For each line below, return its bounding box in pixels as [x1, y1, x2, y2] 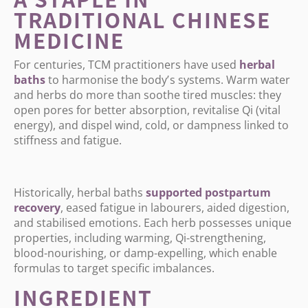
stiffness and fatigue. [14, 133, 122, 148]
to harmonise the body [45, 72, 167, 87]
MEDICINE [14, 25, 124, 55]
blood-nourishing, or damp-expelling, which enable [14, 245, 277, 261]
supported [146, 185, 202, 200]
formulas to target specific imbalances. [14, 261, 214, 276]
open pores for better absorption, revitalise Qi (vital [14, 102, 280, 118]
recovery [14, 200, 60, 215]
